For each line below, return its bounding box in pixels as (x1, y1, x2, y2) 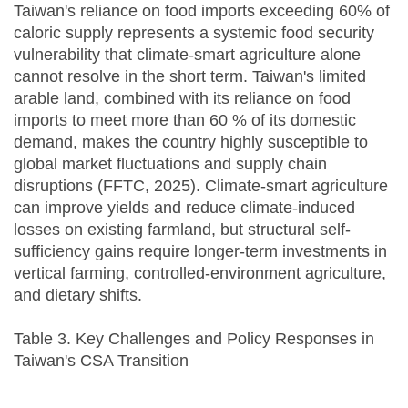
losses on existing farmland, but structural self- (14, 219, 351, 239)
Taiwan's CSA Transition (14, 351, 189, 370)
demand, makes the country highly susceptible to (14, 132, 368, 151)
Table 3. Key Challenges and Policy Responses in (14, 329, 374, 348)
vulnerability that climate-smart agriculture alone (14, 45, 361, 64)
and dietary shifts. (14, 285, 142, 304)
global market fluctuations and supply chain (14, 154, 327, 173)
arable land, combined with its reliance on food (14, 88, 351, 107)
